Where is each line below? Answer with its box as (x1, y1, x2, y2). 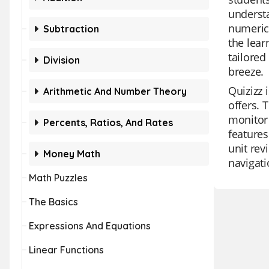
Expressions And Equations (29, 220, 151, 232)
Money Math (43, 148, 100, 160)
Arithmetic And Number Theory (43, 85, 187, 97)
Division (43, 54, 80, 66)
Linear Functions (29, 244, 104, 256)
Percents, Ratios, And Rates (43, 116, 173, 128)
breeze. (228, 64, 264, 79)
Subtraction (43, 23, 99, 35)
